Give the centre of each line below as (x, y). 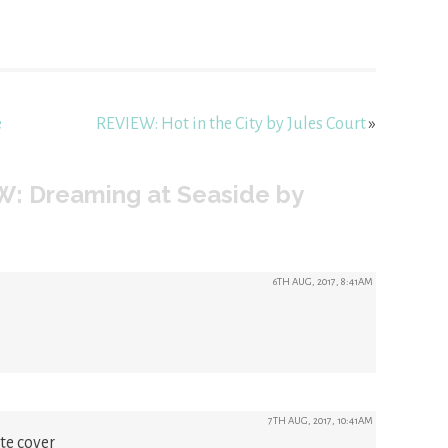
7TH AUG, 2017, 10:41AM (320, 421)
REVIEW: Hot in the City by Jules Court (230, 124)
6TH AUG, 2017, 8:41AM (322, 282)
